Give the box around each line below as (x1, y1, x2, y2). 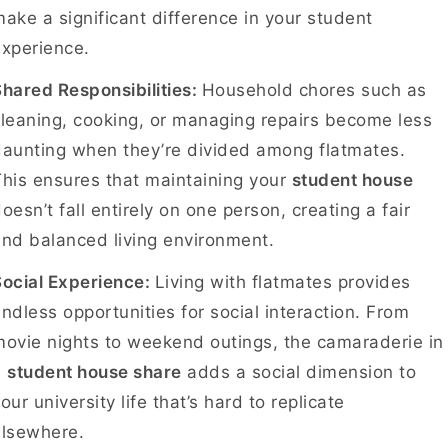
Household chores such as (201, 80, 427, 100)
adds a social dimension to (181, 362, 416, 382)
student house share (7, 362, 182, 382)
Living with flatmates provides (154, 272, 411, 292)
